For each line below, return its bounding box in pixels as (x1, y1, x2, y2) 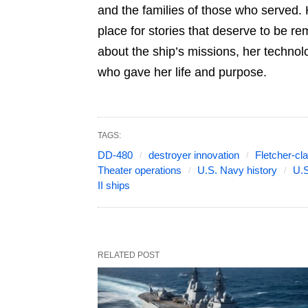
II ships (98, 179, 130, 192)
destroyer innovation (148, 149, 239, 162)
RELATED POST (98, 250, 159, 261)
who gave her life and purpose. (98, 65, 267, 80)
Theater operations (98, 164, 181, 177)
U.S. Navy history (197, 164, 277, 177)
